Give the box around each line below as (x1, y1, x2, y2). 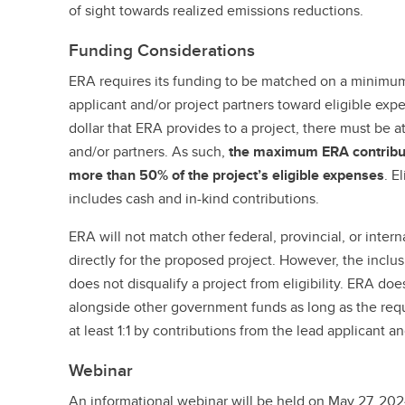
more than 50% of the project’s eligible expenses (69, 165, 385, 186)
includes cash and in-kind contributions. (69, 188, 320, 210)
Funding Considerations (69, 37, 256, 63)
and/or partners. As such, (69, 141, 230, 163)
